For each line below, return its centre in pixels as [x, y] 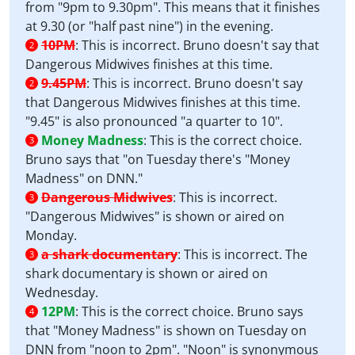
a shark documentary [109, 254]
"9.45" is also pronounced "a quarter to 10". [154, 121]
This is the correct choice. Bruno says [193, 311]
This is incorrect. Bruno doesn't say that [200, 45]
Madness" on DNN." [84, 178]
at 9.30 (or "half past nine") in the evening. [149, 26]
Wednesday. [62, 292]
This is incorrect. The [246, 254]
